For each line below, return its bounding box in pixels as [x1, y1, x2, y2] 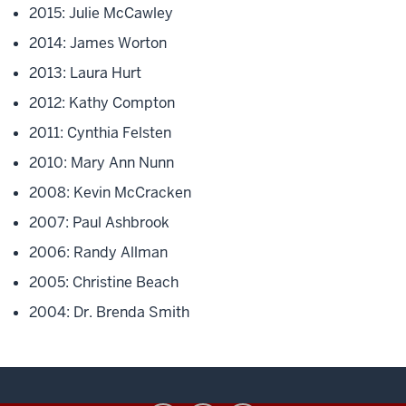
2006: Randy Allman [29, 243, 168, 262]
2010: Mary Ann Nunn [29, 153, 174, 172]
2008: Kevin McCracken [29, 183, 191, 202]
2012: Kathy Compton [29, 93, 175, 112]
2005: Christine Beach [29, 273, 179, 292]
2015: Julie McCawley [29, 4, 173, 23]
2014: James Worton [29, 34, 167, 53]
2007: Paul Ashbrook [29, 213, 169, 232]
